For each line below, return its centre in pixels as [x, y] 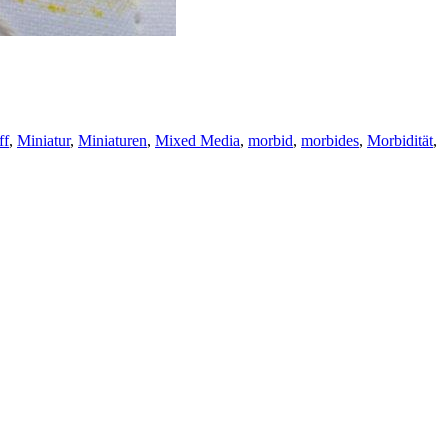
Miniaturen [112, 140]
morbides [330, 140]
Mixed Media [197, 140]
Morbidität [400, 140]
